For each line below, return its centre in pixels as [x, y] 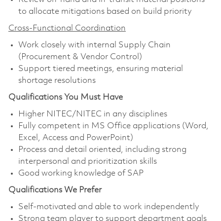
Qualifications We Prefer [55, 190]
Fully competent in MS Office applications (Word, [113, 126]
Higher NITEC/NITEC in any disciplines [92, 114]
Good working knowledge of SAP [81, 173]
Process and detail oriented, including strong [102, 149]
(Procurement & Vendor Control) [80, 57]
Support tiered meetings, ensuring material [100, 69]
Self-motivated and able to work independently [109, 207]
